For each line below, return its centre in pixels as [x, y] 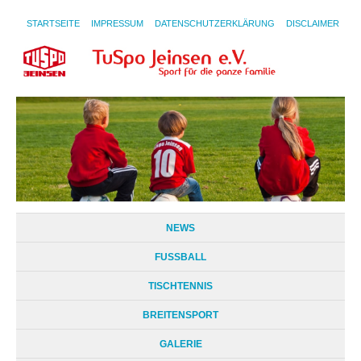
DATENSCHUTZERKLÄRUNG [215, 23]
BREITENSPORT [180, 315]
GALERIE [180, 344]
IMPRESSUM [117, 23]
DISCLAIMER [313, 23]
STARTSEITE [53, 23]
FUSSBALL [178, 257]
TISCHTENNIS [180, 286]
